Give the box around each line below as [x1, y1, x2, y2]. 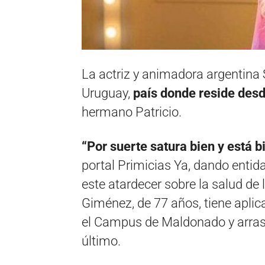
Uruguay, [82, 86, 133, 101]
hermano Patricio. [82, 105, 182, 119]
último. [82, 234, 121, 248]
